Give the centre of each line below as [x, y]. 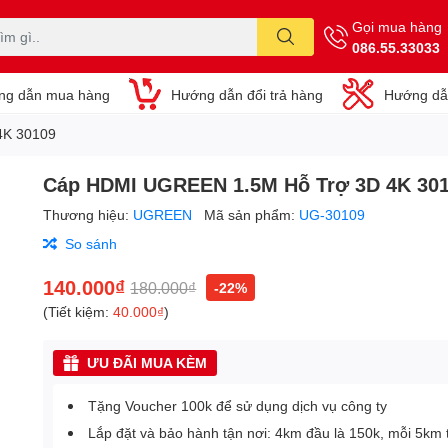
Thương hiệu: [88, 214]
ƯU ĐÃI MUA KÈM [147, 362]
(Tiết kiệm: [78, 311]
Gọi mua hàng [397, 26]
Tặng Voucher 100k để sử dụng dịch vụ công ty [238, 405]
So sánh [91, 243]
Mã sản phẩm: [252, 214]
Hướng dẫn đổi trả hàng [247, 94]
